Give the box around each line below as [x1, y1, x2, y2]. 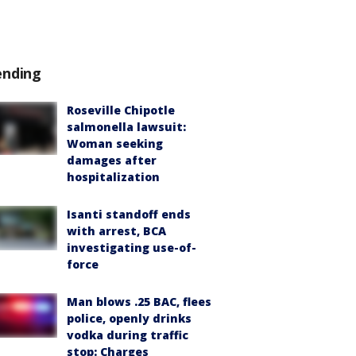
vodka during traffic [67, 327, 188, 342]
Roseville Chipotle [67, 103, 175, 118]
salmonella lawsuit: [67, 119, 186, 134]
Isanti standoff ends [67, 207, 191, 222]
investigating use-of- [67, 240, 196, 255]
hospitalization [67, 169, 160, 184]
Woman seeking [67, 136, 163, 151]
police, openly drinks [67, 311, 192, 326]
